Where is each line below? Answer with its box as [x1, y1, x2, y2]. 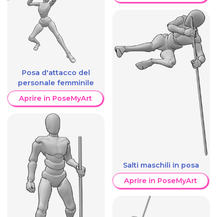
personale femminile [18, 78, 94, 87]
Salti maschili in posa [123, 160, 199, 170]
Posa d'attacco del [22, 68, 90, 77]
